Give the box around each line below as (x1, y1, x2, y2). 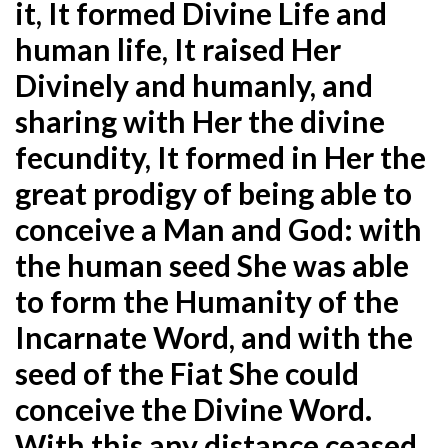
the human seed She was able (15, 246, 409, 283)
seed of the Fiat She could (15, 354, 359, 391)
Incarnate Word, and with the (15, 318, 413, 355)
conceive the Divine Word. (15, 390, 372, 427)
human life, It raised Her (15, 30, 341, 67)
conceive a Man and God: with (15, 210, 422, 247)
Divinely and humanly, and (15, 66, 373, 103)
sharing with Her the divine (15, 102, 385, 139)
